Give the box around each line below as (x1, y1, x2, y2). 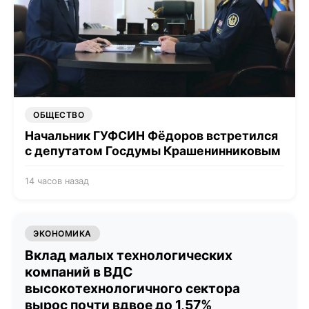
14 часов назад (25, 176, 89, 187)
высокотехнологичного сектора (25, 280, 240, 297)
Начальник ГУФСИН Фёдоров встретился (25, 128, 278, 143)
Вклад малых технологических (25, 247, 232, 264)
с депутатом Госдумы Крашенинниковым (25, 143, 281, 159)
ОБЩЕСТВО (33, 110, 84, 121)
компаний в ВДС (25, 263, 132, 281)
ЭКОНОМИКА (33, 228, 92, 239)
